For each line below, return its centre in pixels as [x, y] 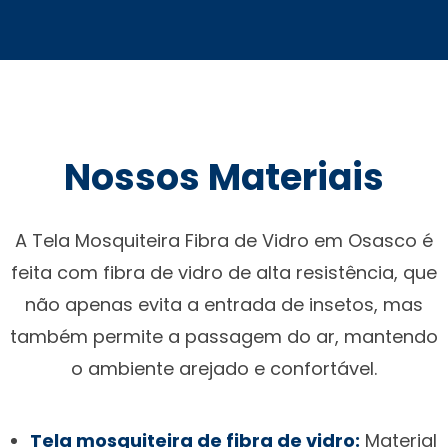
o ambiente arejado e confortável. [224, 368]
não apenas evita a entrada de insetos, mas [224, 304]
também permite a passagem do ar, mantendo [224, 336]
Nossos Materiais [224, 177]
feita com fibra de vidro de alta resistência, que [224, 272]
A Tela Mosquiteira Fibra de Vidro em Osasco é [224, 240]
